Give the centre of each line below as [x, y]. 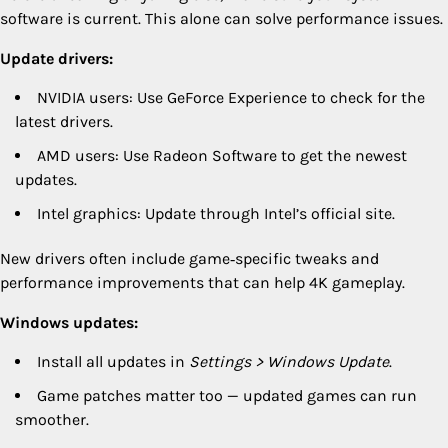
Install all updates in [113, 361]
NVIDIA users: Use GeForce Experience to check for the [231, 97]
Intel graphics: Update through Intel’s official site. [216, 213]
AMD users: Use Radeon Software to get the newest [222, 155]
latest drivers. [64, 121]
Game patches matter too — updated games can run [227, 395]
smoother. [52, 419]
